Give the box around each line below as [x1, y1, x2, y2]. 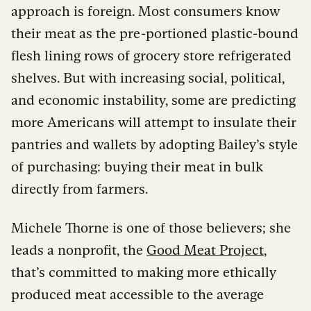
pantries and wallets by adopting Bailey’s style [11, 136, 298, 152]
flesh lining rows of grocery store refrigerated [11, 47, 292, 63]
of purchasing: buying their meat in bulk [11, 158, 263, 174]
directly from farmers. [11, 180, 148, 196]
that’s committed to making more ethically [11, 264, 276, 280]
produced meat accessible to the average [11, 286, 264, 302]
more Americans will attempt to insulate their [11, 114, 296, 130]
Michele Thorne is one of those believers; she [11, 219, 291, 235]
